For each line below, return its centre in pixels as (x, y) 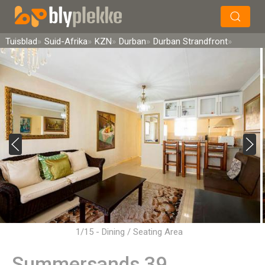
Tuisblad (21, 41)
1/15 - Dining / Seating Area (129, 232)
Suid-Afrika (66, 41)
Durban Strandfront (190, 41)
